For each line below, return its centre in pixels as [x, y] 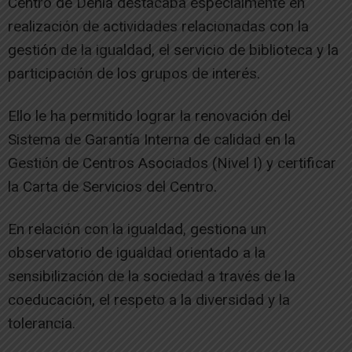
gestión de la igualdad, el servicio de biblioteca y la [173, 49]
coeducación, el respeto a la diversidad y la [149, 299]
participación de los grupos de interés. [134, 73]
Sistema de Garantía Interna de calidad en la [152, 139]
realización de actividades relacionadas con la [158, 26]
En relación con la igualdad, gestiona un [137, 229]
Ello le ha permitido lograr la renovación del [149, 115]
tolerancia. [42, 323]
